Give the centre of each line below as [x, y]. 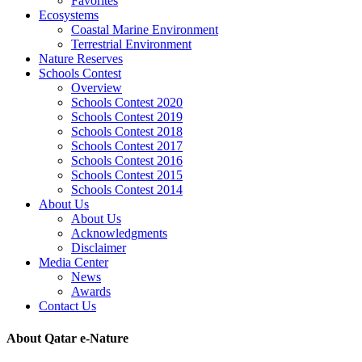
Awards [91, 292]
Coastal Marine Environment [145, 30]
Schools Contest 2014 [127, 190]
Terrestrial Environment [131, 44]
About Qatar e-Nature [67, 338]
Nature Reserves [81, 59]
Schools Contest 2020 [127, 103]
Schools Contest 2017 [127, 146]
